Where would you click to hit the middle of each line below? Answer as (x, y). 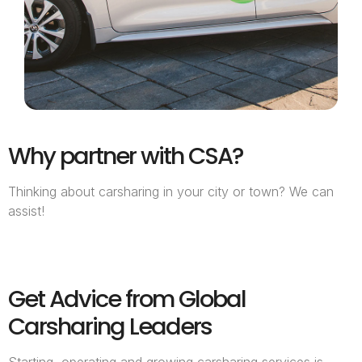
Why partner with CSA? (125, 156)
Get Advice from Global (127, 299)
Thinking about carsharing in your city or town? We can (171, 192)
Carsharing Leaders (110, 327)
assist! (26, 211)
